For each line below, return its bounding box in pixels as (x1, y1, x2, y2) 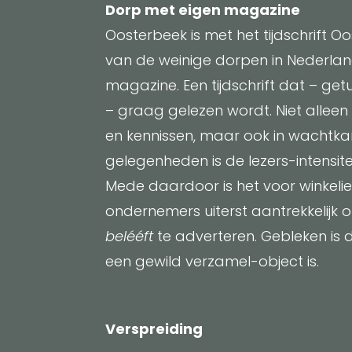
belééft (105, 225, 154, 246)
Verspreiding (105, 318, 203, 339)
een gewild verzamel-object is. (105, 251, 320, 271)
